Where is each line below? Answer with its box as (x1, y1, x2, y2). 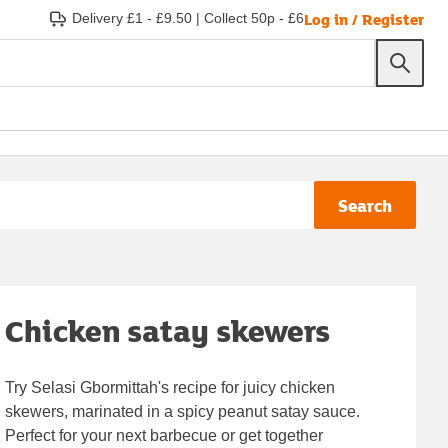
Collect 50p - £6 (204, 10, 304, 26)
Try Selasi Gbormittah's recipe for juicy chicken (5, 378, 336, 396)
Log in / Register (304, 7, 424, 30)
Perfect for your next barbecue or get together (5, 426, 324, 444)
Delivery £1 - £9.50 (72, 10, 192, 26)
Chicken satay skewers (5, 308, 331, 352)
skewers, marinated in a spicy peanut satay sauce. (5, 402, 361, 420)
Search (338, 192, 392, 218)
